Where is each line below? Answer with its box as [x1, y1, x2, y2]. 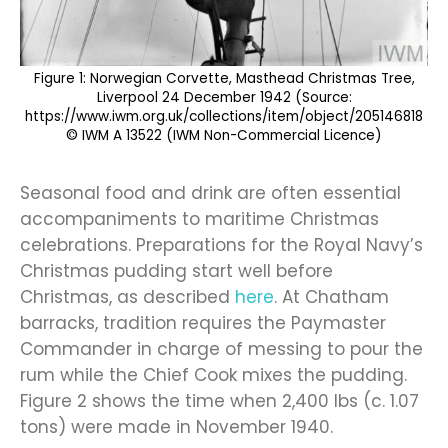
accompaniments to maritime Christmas [20, 206, 379, 231]
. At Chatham [274, 284, 389, 309]
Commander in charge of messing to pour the [20, 336, 423, 361]
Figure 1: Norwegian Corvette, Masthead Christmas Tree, [33, 68, 415, 88]
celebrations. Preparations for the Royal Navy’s [20, 232, 423, 257]
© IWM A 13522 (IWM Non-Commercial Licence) [66, 125, 382, 145]
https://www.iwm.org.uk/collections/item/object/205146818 [25, 106, 423, 126]
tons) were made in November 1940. [20, 414, 333, 439]
